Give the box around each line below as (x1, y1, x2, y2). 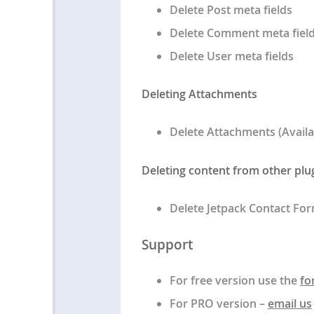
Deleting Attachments (141, 86, 257, 102)
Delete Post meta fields (169, 1, 292, 18)
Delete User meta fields (169, 48, 294, 64)
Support (141, 235, 193, 254)
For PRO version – (169, 296, 268, 312)
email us (267, 296, 312, 312)
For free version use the (169, 273, 300, 289)
